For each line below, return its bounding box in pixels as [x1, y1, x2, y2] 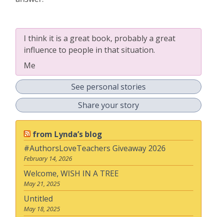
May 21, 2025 [24, 179, 60, 188]
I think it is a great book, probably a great [24, 32, 175, 44]
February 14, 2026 [24, 154, 72, 163]
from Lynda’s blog [32, 128, 102, 139]
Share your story [78, 99, 139, 110]
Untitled [24, 193, 53, 204]
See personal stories [71, 81, 146, 92]
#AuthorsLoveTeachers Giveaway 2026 [24, 142, 166, 154]
